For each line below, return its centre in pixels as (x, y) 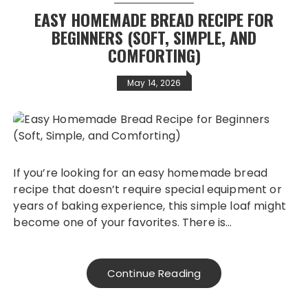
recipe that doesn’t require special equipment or (147, 190)
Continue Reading (154, 274)
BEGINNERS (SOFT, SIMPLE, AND (154, 37)
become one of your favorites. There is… (123, 223)
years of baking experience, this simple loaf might (150, 206)
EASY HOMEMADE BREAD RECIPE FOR (154, 20)
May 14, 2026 (154, 83)
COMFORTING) (154, 55)
